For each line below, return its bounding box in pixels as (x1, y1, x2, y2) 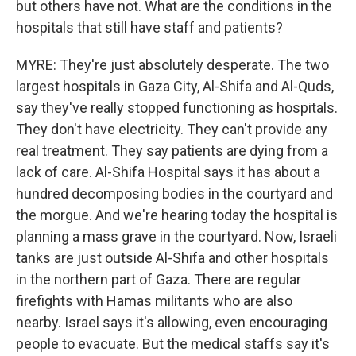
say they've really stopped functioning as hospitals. (16, 99, 338, 116)
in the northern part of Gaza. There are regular (16, 271, 301, 288)
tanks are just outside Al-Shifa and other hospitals (16, 250, 329, 266)
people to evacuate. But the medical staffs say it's (16, 335, 330, 352)
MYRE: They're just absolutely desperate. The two (16, 56, 329, 73)
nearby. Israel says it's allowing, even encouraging (16, 314, 327, 331)
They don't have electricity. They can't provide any (16, 121, 327, 137)
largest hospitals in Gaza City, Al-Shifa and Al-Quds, (16, 78, 334, 95)
